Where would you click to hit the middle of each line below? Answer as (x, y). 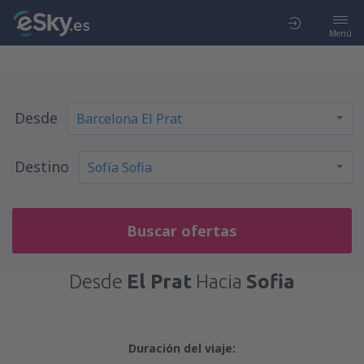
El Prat (159, 282)
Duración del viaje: (182, 348)
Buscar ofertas (182, 231)
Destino (41, 167)
